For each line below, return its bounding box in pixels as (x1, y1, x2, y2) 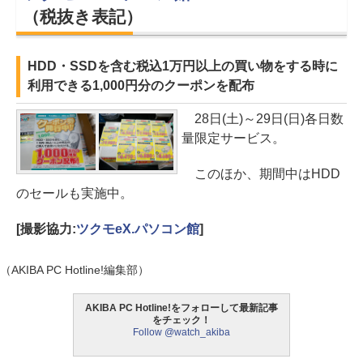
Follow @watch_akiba (133, 327, 230, 339)
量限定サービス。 (181, 131, 285, 146)
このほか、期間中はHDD (181, 167, 340, 181)
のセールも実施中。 (16, 186, 133, 201)
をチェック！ (152, 314, 211, 327)
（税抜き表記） (23, 7, 143, 27)
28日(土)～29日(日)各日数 (181, 112, 344, 126)
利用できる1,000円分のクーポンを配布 (28, 79, 254, 93)
